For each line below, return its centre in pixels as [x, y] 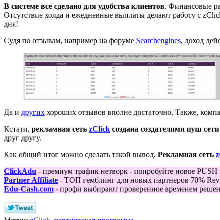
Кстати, [18, 129]
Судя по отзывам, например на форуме [70, 40]
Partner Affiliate [31, 180]
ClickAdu [20, 171]
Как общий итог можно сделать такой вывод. [81, 154]
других [33, 112]
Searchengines [158, 40]
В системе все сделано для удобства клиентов [84, 6]
